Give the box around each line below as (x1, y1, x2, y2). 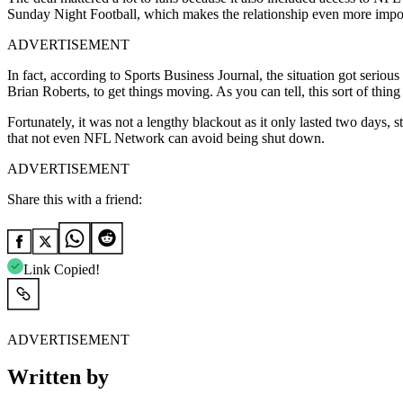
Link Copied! (23, 261, 100, 277)
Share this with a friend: (7, 191, 142, 207)
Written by (7, 365, 109, 390)
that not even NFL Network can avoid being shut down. (7, 130, 325, 146)
